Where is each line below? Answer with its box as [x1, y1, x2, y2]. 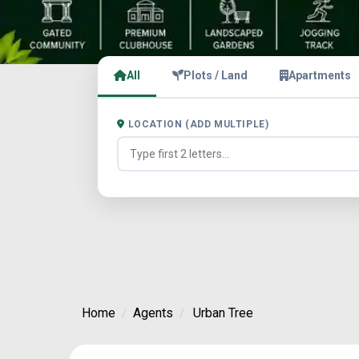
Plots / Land [184, 69, 248, 82]
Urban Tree [193, 305, 253, 321]
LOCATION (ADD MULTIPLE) [127, 119, 269, 130]
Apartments [288, 69, 351, 82]
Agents [133, 305, 173, 321]
